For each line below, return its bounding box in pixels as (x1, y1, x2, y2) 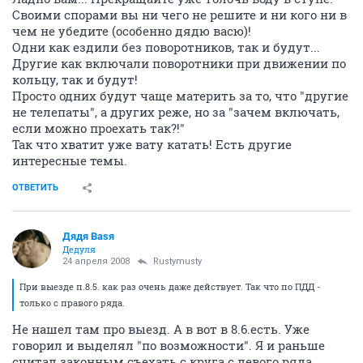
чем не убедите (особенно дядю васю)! (12, 23, 251, 39)
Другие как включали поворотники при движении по (12, 55, 346, 71)
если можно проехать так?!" (12, 120, 185, 136)
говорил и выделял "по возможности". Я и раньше (12, 337, 325, 353)
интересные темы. (12, 152, 127, 169)
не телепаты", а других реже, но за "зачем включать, (12, 104, 340, 120)
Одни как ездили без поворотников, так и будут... (12, 39, 320, 55)
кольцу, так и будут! (12, 71, 138, 88)
